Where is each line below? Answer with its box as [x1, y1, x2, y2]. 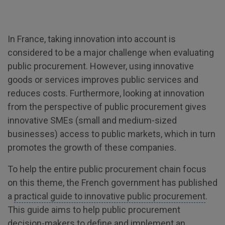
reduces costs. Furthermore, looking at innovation [8, 88, 204, 98]
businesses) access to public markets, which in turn [8, 129, 215, 139]
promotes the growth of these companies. [8, 142, 176, 153]
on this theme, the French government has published [8, 177, 217, 188]
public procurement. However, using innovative [8, 61, 194, 71]
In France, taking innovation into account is [8, 34, 176, 44]
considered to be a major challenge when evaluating [8, 47, 214, 58]
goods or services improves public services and [8, 74, 198, 85]
